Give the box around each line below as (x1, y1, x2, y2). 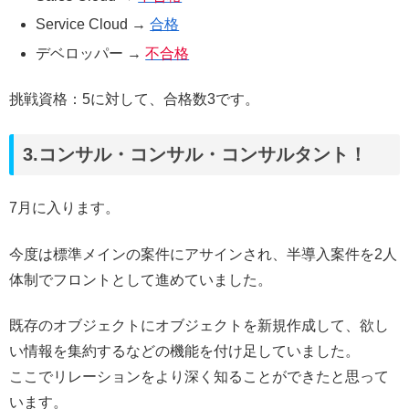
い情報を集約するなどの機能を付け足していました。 (9, 343, 360, 360)
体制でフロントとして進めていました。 (9, 271, 272, 288)
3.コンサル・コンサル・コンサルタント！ (23, 143, 367, 164)
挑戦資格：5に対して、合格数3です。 (9, 90, 259, 107)
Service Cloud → (36, 16, 151, 33)
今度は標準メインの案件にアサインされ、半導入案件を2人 (9, 246, 397, 262)
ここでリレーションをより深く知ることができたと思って (9, 369, 389, 385)
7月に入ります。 (9, 200, 120, 216)
